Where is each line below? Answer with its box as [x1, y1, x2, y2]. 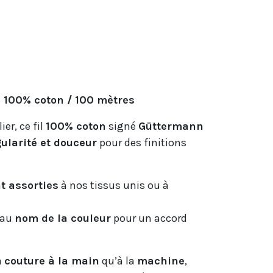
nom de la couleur [15, 211, 111, 225]
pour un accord [111, 211, 187, 225]
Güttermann [138, 119, 204, 133]
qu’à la [99, 254, 137, 268]
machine [137, 254, 185, 268]
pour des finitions [97, 136, 186, 149]
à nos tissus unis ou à [58, 179, 169, 192]
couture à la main [4, 254, 99, 268]
